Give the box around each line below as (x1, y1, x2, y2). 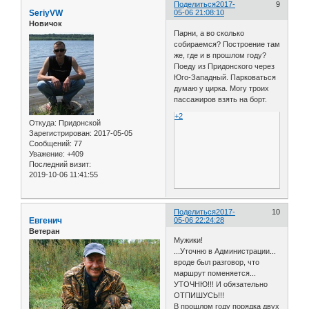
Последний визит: (29, 159, 91, 168)
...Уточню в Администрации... (174, 247, 277, 256)
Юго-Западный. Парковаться (174, 72, 277, 81)
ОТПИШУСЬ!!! (174, 291, 225, 300)
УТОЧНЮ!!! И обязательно (174, 280, 268, 289)
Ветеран (29, 226, 60, 235)
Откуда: (29, 118, 57, 127)
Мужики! (174, 236, 203, 245)
